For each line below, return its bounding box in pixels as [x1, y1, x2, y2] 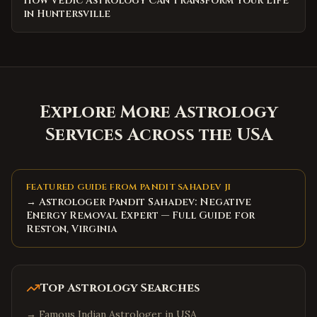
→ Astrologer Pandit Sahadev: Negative [26, 195, 251, 209]
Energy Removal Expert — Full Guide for [26, 209, 255, 222]
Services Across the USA [45, 124, 272, 146]
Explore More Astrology [39, 101, 278, 124]
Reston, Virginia [26, 222, 117, 236]
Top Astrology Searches [40, 280, 200, 296]
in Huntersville [23, 7, 110, 21]
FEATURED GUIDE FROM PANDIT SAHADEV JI [26, 181, 231, 192]
